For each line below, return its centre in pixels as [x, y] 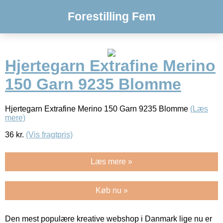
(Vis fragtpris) [49, 134]
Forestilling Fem [111, 16]
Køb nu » [111, 190]
